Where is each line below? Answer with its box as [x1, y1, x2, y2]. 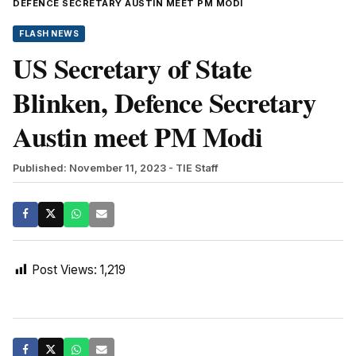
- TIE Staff [168, 161, 219, 174]
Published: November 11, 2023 [13, 161, 166, 174]
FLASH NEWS [19, 28, 79, 39]
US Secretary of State [13, 48, 252, 88]
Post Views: [32, 261, 97, 277]
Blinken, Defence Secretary [13, 82, 315, 122]
